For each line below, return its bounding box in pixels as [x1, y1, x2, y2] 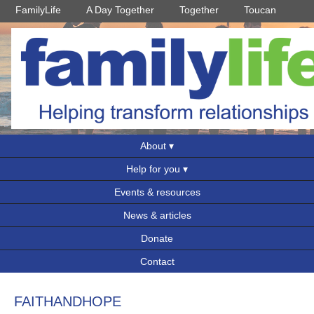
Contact [139, 256, 175, 267]
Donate [141, 233, 173, 244]
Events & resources [114, 186, 200, 198]
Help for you [126, 163, 180, 175]
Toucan [244, 4, 276, 15]
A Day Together [86, 4, 154, 15]
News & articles [123, 210, 191, 221]
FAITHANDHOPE [14, 294, 121, 309]
